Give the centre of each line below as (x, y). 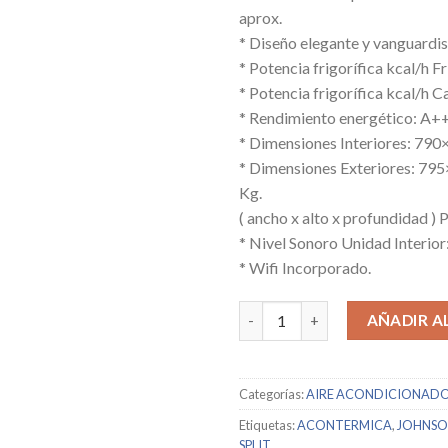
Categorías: (272, 393)
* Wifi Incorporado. (305, 267)
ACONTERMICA (344, 424)
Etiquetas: (268, 424)
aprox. (260, 17)
